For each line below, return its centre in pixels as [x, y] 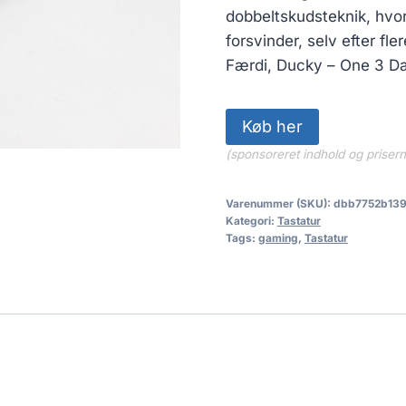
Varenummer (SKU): [279, 203]
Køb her [272, 126]
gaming [278, 237]
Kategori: [251, 220]
